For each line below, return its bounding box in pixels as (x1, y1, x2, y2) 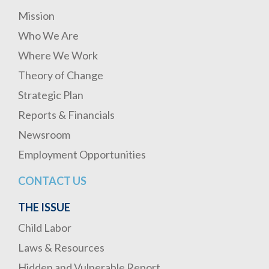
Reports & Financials (18, 108, 115, 121)
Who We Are (18, 29, 79, 42)
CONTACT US (18, 174, 86, 187)
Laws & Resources (18, 241, 104, 254)
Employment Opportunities (18, 148, 146, 161)
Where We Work (18, 49, 98, 62)
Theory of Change (18, 68, 103, 82)
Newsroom (18, 128, 70, 141)
